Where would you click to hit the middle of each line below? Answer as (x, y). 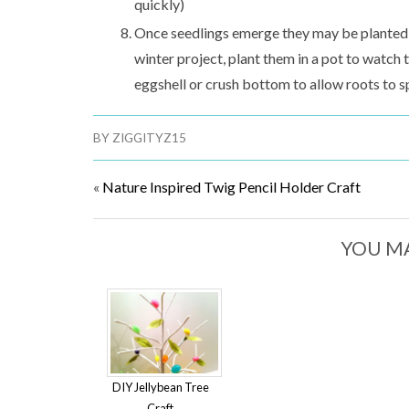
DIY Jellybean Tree (160, 388)
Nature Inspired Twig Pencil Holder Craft (231, 187)
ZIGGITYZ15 (149, 138)
